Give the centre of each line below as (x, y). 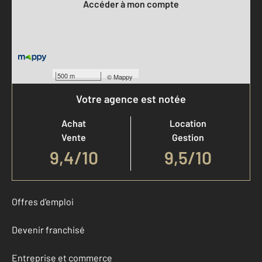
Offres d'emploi (43, 202)
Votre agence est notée (131, 99)
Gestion (188, 137)
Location (188, 123)
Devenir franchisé (48, 230)
